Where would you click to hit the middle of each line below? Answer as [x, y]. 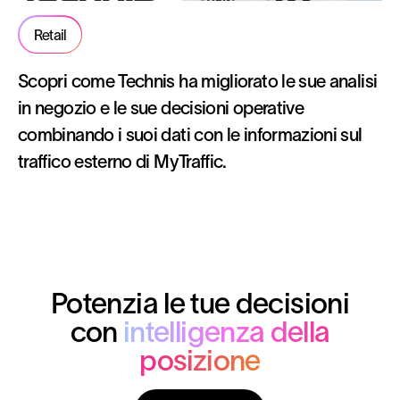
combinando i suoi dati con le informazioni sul [190, 135]
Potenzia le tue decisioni [200, 303]
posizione [200, 360]
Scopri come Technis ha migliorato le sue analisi [198, 81]
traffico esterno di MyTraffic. [122, 162]
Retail [50, 34]
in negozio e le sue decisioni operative [161, 108]
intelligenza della [226, 332]
